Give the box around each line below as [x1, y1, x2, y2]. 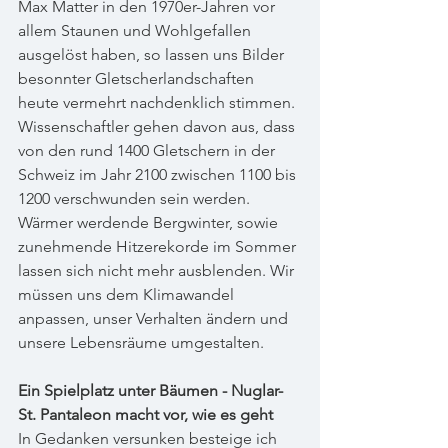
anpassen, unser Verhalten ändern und [18, 309, 292, 328]
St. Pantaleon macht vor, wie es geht [18, 405, 273, 424]
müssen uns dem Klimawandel [18, 285, 238, 304]
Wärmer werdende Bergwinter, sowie [18, 213, 282, 232]
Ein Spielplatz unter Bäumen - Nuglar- [18, 381, 283, 400]
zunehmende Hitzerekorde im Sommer [18, 237, 300, 256]
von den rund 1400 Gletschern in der [18, 141, 279, 160]
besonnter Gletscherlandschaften [18, 69, 258, 88]
